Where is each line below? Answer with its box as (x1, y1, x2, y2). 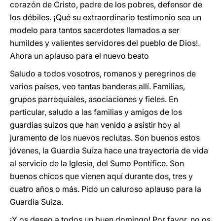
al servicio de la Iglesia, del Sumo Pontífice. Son (10, 158, 184, 168)
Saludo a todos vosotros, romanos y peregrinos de (10, 69, 196, 78)
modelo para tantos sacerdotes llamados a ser (10, 25, 180, 35)
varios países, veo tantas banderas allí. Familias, (10, 81, 185, 91)
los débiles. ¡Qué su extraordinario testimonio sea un (10, 12, 201, 22)
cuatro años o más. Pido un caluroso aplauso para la (10, 184, 201, 194)
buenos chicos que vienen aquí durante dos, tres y (10, 171, 193, 181)
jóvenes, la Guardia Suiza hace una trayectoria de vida (10, 146, 208, 155)
